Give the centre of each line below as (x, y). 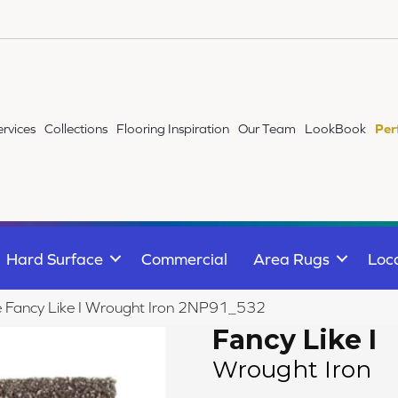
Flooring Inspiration (173, 129)
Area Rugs (291, 259)
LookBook (336, 129)
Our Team (267, 129)
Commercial (184, 259)
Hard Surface (55, 259)
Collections (76, 129)
